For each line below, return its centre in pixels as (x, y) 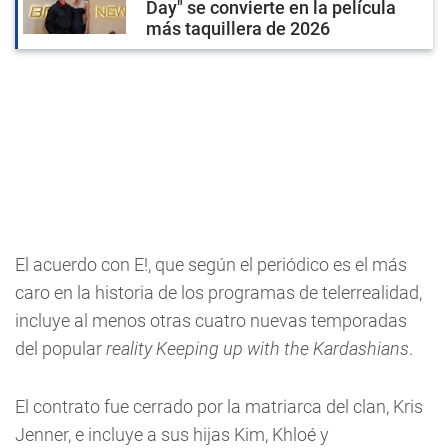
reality (129, 348)
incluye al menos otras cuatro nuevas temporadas (211, 320)
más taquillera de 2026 (238, 28)
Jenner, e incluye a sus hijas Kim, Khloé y (172, 434)
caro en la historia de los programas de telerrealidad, (218, 292)
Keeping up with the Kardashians (282, 348)
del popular (60, 348)
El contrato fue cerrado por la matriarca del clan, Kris (219, 406)
